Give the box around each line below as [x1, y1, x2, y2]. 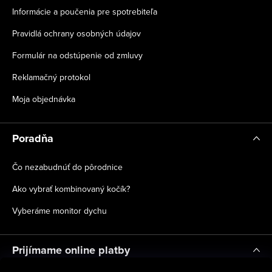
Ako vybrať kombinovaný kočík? [12, 183, 130, 195]
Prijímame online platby [12, 242, 130, 259]
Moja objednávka [12, 93, 75, 106]
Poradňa [12, 131, 53, 147]
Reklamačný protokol [12, 71, 90, 84]
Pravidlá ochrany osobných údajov [12, 27, 141, 40]
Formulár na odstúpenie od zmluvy [12, 49, 143, 62]
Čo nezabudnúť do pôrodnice [12, 161, 123, 174]
